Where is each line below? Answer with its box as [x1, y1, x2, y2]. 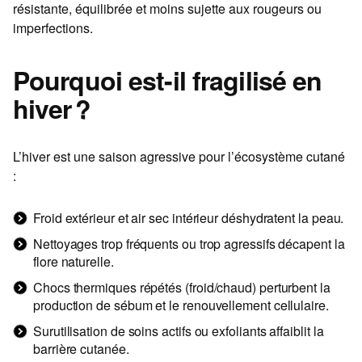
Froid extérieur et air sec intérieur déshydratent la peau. [33, 208, 344, 228]
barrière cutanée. [33, 339, 129, 359]
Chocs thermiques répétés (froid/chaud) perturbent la [33, 278, 330, 297]
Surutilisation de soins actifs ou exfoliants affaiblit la [33, 322, 324, 341]
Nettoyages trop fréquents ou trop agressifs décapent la [33, 234, 345, 254]
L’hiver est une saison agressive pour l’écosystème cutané [13, 147, 345, 166]
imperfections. [13, 19, 93, 38]
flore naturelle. [33, 252, 114, 271]
